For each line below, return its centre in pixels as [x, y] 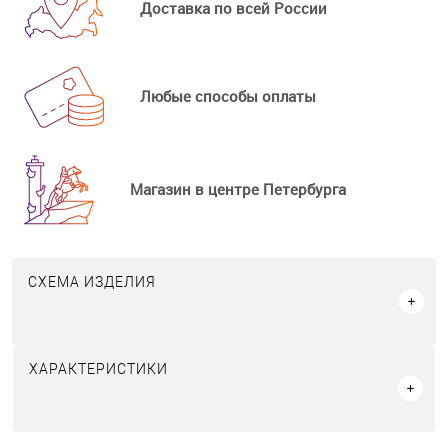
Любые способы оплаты [228, 95]
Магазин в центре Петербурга [238, 188]
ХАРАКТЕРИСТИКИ [98, 369]
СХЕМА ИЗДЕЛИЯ [92, 282]
